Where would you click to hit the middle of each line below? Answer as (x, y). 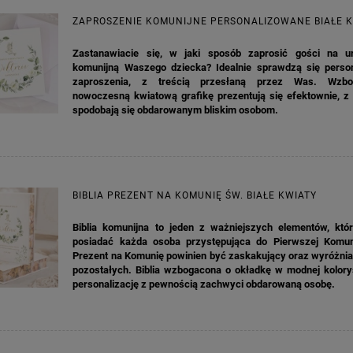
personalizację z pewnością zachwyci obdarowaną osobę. (204, 284)
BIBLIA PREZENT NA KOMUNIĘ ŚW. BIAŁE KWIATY (195, 196)
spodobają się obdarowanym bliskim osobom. (176, 110)
